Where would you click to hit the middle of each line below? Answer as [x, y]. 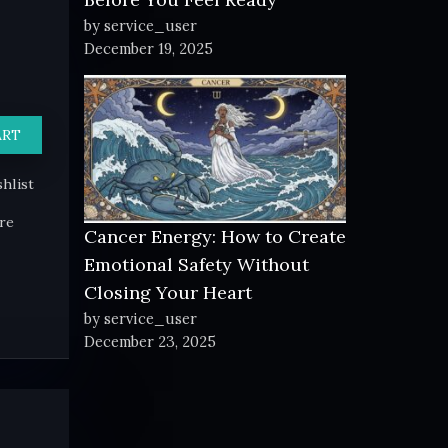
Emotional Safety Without [196, 264]
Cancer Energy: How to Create [214, 236]
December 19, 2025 [148, 48]
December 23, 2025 [149, 341]
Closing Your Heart [167, 292]
